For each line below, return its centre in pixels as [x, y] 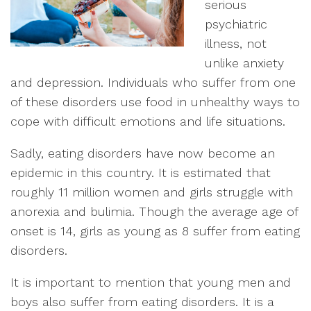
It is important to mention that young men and [151, 282]
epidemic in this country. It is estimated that [141, 173]
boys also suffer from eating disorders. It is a [142, 302]
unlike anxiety [244, 63]
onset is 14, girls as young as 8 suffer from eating [155, 231]
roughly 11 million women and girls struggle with [152, 192]
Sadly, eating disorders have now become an [143, 153]
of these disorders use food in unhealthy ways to [155, 102]
